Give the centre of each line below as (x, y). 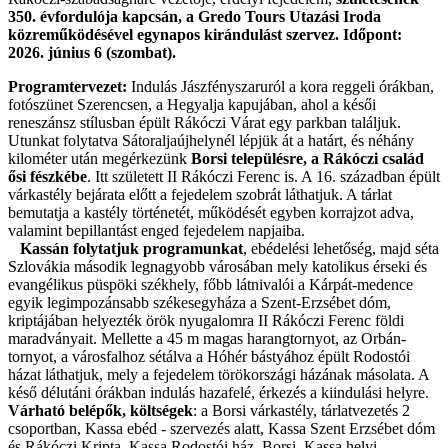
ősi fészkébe (47, 177)
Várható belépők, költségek (100, 411)
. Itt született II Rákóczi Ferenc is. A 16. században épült (263, 177)
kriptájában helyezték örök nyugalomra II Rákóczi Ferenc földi (206, 321)
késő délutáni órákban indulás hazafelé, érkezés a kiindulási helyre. (218, 393)
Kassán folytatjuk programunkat (125, 249)
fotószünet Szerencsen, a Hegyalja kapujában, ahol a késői (192, 105)
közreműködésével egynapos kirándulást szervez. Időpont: (205, 35)
